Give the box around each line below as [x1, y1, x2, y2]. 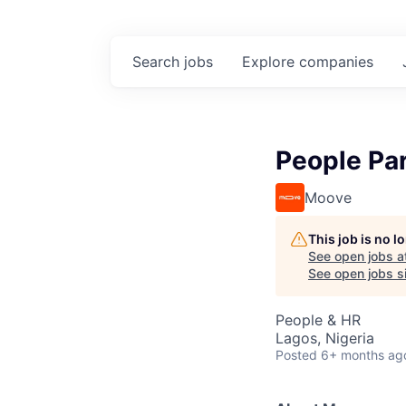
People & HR [275, 311, 361, 329]
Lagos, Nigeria [275, 329, 374, 347]
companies [299, 53, 373, 71]
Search [132, 53, 184, 71]
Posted [275, 347, 317, 362]
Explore [242, 53, 299, 71]
